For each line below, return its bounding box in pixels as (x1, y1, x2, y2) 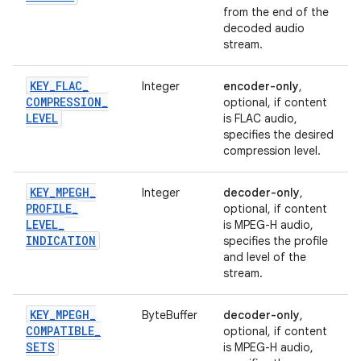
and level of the (223, 250, 306, 264)
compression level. (223, 143, 321, 158)
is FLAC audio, (223, 111, 297, 126)
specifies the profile (223, 234, 328, 248)
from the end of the (223, 5, 329, 19)
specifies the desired (223, 127, 334, 142)
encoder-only (223, 79, 299, 93)
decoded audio (223, 21, 305, 35)
